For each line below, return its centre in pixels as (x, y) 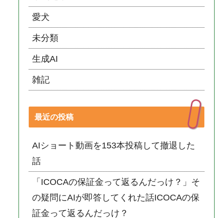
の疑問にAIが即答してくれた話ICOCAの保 (116, 197)
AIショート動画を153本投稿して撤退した (114, 145)
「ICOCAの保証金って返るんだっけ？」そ (116, 182)
